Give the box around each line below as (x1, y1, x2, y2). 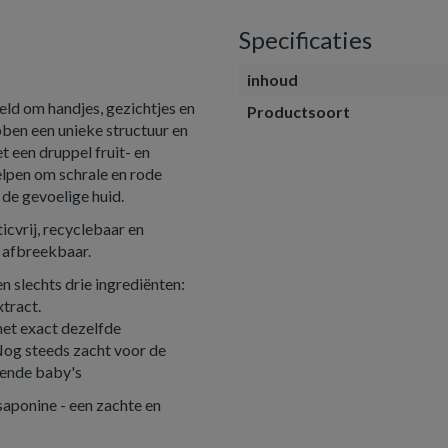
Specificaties (239, 25, 372, 54)
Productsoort (247, 102, 350, 121)
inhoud (247, 70, 298, 89)
